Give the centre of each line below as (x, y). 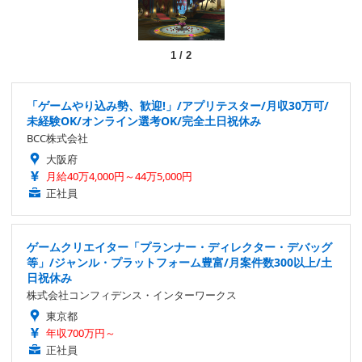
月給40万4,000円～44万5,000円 (119, 176)
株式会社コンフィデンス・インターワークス (132, 295)
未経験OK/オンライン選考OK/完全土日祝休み (144, 120)
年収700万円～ (81, 333)
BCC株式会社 (57, 138)
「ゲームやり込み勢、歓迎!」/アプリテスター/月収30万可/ (178, 105)
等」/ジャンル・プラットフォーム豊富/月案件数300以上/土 (179, 262)
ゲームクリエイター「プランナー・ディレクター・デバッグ (179, 246)
